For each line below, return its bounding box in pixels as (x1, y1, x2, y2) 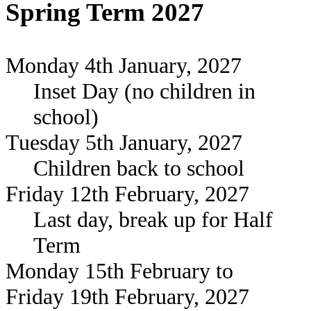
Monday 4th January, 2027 (6, 53, 242, 78)
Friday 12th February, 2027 (6, 181, 249, 207)
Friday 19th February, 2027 (6, 284, 249, 310)
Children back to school (33, 155, 244, 181)
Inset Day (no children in (33, 78, 255, 104)
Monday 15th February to (6, 258, 233, 284)
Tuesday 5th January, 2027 (6, 130, 242, 155)
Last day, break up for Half (33, 207, 273, 233)
